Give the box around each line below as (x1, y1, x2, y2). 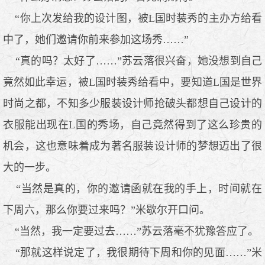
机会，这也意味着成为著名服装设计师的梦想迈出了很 (3, 140, 262, 152)
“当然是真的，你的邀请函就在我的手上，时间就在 (3, 182, 262, 195)
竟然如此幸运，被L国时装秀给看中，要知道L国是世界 (3, 76, 262, 88)
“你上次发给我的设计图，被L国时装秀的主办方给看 (3, 12, 262, 24)
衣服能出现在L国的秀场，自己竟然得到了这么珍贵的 (3, 118, 262, 131)
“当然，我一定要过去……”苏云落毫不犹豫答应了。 (3, 225, 258, 237)
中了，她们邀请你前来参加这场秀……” (3, 33, 189, 46)
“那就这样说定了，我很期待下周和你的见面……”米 (3, 246, 262, 258)
